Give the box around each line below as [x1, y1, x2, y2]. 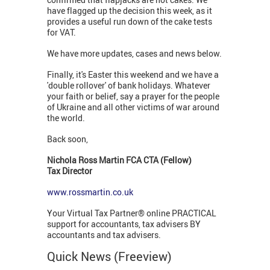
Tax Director [47, 165, 92, 177]
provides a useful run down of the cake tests [47, 16, 212, 28]
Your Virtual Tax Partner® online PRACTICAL [47, 207, 216, 219]
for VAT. [47, 27, 78, 39]
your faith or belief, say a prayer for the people [47, 90, 219, 102]
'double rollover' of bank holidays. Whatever [47, 80, 210, 92]
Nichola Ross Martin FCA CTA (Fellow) [47, 154, 192, 166]
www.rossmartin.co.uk [47, 186, 133, 198]
